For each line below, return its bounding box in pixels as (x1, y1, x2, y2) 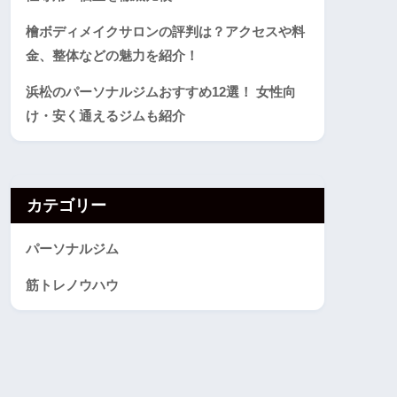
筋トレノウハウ (26, 277, 119, 293)
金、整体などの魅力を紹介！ (26, 48, 198, 64)
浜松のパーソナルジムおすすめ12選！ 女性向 (26, 84, 296, 100)
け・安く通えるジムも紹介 (26, 108, 185, 124)
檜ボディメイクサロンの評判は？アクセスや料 (26, 24, 305, 40)
